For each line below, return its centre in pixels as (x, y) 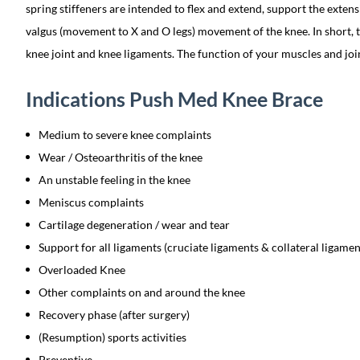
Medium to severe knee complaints (125, 135)
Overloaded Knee (82, 270)
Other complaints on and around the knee (142, 292)
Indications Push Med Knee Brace (174, 99)
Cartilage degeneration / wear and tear (134, 225)
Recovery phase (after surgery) (114, 315)
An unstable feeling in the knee (115, 180)
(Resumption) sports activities (112, 337)
